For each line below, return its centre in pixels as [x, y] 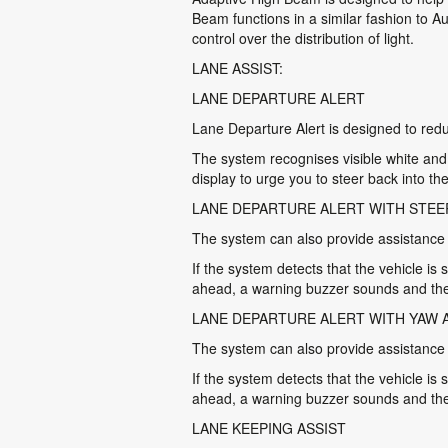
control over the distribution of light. [303, 38]
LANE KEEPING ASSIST [269, 428]
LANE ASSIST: [237, 68]
